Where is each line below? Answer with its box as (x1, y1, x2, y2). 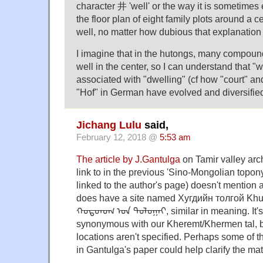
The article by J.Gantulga (76, 154, 180, 165)
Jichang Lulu (76, 119, 141, 131)
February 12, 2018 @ (76, 133, 160, 143)
